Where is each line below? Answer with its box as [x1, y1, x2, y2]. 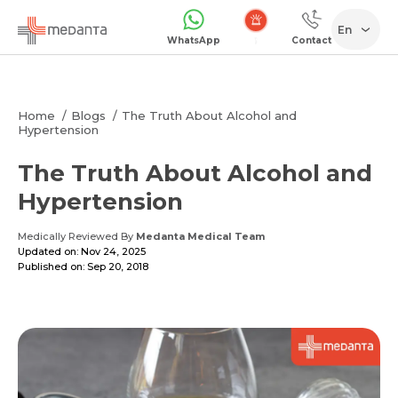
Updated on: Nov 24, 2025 [18, 245, 146, 258]
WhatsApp [167, 35, 220, 46]
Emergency [227, 35, 285, 47]
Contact [291, 35, 331, 46]
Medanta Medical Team [136, 230, 265, 243]
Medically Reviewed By [18, 230, 136, 243]
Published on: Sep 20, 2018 [18, 260, 148, 273]
